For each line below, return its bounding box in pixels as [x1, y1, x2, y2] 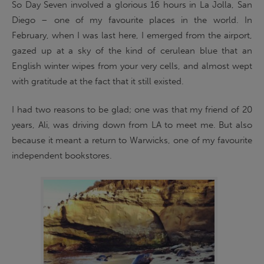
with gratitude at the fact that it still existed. [12, 75, 184, 87]
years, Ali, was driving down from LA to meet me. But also [12, 120, 252, 130]
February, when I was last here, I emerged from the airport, [12, 29, 252, 41]
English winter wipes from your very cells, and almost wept [12, 60, 252, 71]
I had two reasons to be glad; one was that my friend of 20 [12, 104, 252, 115]
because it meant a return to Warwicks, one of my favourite [12, 135, 252, 146]
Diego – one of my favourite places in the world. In [12, 14, 252, 25]
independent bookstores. [12, 150, 112, 161]
